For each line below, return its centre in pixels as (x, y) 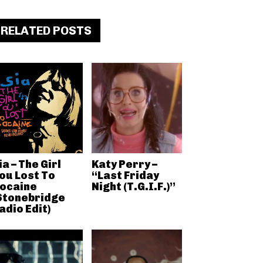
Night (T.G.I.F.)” (133, 187)
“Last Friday (125, 176)
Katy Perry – (124, 164)
